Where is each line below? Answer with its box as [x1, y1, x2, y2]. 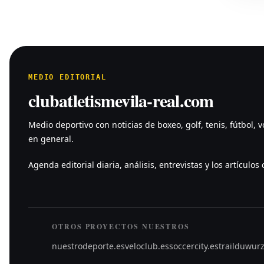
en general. [28, 133, 74, 144]
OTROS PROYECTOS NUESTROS [52, 221, 190, 232]
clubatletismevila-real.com [28, 87, 214, 113]
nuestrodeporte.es [52, 240, 125, 252]
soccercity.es [169, 240, 219, 252]
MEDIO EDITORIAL [28, 72, 107, 81]
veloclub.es [125, 240, 169, 252]
